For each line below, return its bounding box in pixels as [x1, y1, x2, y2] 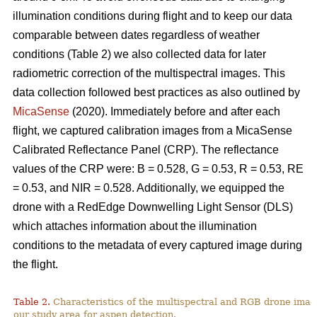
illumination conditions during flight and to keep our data [13, 9, 292, 22]
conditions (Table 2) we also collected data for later [13, 47, 266, 60]
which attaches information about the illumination [13, 219, 257, 232]
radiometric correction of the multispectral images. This [13, 67, 285, 79]
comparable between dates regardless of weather [13, 28, 260, 41]
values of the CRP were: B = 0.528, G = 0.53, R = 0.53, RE [13, 162, 304, 175]
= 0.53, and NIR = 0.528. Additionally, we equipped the [13, 181, 284, 194]
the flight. [13, 258, 58, 270]
